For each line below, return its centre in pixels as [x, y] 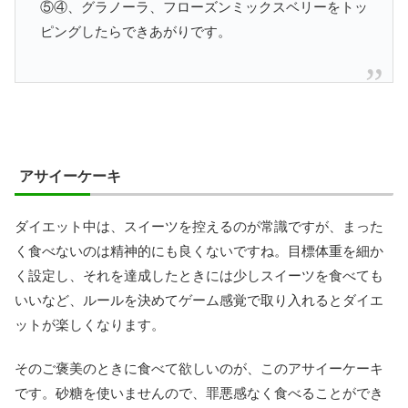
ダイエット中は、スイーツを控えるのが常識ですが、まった [199, 227]
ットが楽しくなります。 [90, 325]
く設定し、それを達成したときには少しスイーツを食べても [199, 276]
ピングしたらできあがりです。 [136, 32]
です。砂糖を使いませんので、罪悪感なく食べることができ [199, 393]
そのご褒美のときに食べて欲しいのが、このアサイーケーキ [199, 369]
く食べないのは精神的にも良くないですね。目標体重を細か [199, 251]
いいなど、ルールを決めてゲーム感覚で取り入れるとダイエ [199, 301]
